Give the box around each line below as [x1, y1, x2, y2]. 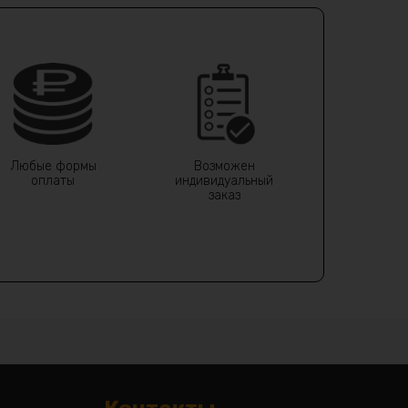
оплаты [31, 172, 76, 189]
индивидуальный [175, 172, 274, 189]
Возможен [193, 158, 255, 174]
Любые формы [9, 158, 97, 174]
